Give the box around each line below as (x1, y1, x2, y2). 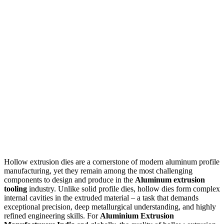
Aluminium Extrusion (100, 211, 174, 220)
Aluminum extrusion (135, 175, 205, 184)
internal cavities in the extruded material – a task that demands (4, 193, 198, 202)
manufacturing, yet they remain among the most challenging (4, 166, 192, 175)
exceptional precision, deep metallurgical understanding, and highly (4, 202, 216, 211)
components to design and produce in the (4, 175, 135, 184)
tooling (4, 184, 27, 193)
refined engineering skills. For (4, 211, 100, 220)
